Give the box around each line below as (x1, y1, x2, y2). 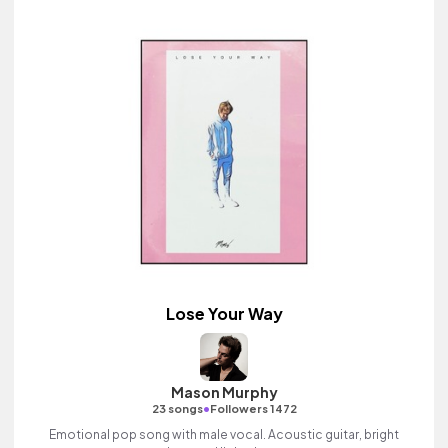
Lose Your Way (165, 303, 283, 324)
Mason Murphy (170, 383, 278, 401)
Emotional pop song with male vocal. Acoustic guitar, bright (49, 427, 399, 442)
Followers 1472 (209, 402, 297, 415)
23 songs (151, 402, 203, 415)
